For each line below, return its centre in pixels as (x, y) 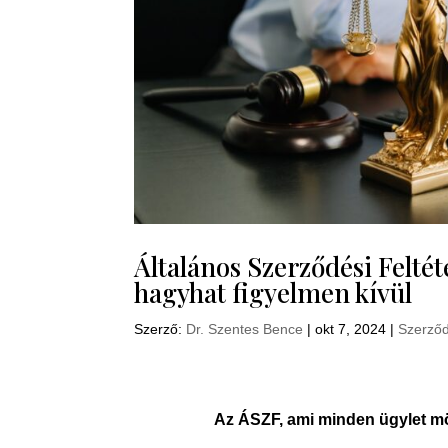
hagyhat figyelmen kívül (273, 292)
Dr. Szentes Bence (245, 328)
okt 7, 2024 (351, 328)
